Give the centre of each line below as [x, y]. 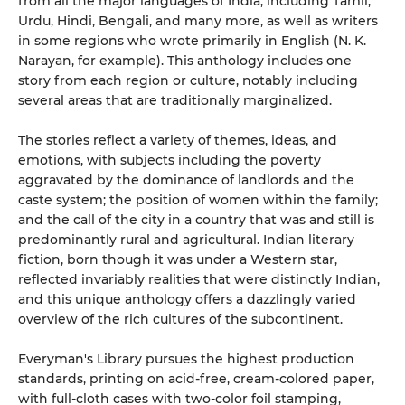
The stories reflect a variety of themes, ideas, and [178, 140]
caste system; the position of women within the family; [198, 199]
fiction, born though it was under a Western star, [178, 259]
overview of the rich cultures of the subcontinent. [180, 319]
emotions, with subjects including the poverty [170, 160]
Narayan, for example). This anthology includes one [185, 60]
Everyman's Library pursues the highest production [186, 358]
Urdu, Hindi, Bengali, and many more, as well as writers [198, 20]
